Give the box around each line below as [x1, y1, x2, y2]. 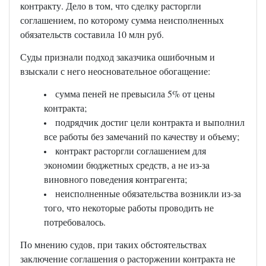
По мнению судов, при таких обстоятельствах [20, 238, 207, 251]
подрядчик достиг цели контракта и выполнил [55, 116, 245, 129]
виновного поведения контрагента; [43, 173, 187, 186]
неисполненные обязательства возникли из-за [55, 187, 241, 200]
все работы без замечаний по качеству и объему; [43, 130, 239, 143]
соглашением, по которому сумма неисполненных [20, 14, 224, 27]
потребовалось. [43, 216, 106, 229]
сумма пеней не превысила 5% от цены [55, 87, 215, 100]
